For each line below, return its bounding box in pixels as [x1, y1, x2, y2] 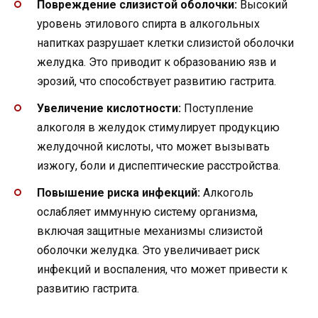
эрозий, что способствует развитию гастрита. [37, 74, 276, 88]
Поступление [181, 101, 253, 115]
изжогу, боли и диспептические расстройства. [37, 158, 280, 172]
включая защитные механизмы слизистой [37, 224, 263, 238]
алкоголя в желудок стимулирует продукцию [37, 120, 280, 134]
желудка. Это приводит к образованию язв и [37, 55, 276, 69]
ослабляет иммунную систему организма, [37, 204, 258, 219]
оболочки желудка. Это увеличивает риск [37, 243, 260, 257]
